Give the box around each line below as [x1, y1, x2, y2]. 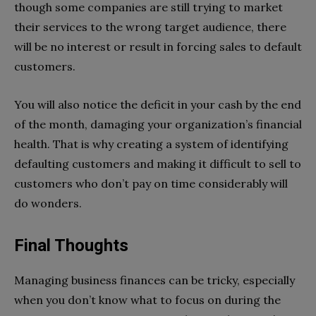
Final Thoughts [14, 236, 128, 256]
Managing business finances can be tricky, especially [14, 273, 295, 288]
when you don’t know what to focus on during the [14, 293, 281, 308]
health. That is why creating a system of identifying [14, 137, 288, 152]
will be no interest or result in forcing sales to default [14, 39, 302, 54]
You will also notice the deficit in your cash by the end [14, 97, 301, 112]
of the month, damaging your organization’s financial [14, 117, 302, 132]
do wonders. [14, 196, 82, 211]
